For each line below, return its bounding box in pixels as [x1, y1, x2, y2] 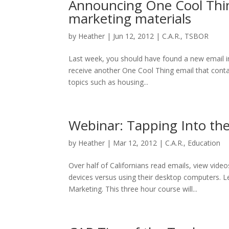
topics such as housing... [68, 77, 149, 87]
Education [188, 138, 221, 148]
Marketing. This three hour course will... [68, 184, 198, 194]
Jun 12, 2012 [113, 31, 154, 41]
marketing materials [68, 9, 192, 28]
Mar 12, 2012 [113, 138, 157, 148]
